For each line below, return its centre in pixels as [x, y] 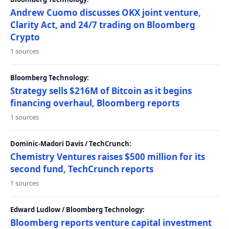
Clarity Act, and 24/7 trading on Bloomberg [103, 25]
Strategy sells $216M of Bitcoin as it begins [101, 91]
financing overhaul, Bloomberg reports [95, 103]
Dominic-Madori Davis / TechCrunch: [71, 144]
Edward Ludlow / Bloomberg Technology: [77, 210]
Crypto [25, 37]
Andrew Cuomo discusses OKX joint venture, [106, 13]
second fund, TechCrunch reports [82, 169]
